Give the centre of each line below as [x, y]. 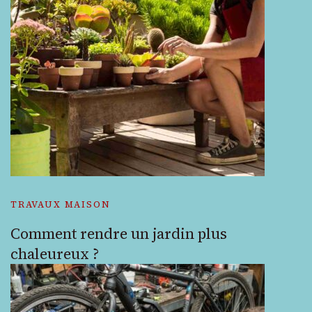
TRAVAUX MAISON [61, 204]
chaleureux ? [55, 254]
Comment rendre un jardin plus [119, 234]
